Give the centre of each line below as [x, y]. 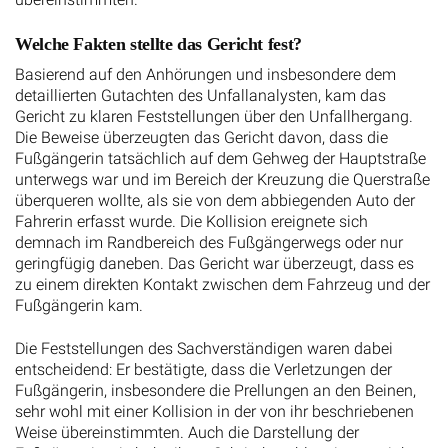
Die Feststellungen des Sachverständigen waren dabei [204, 348]
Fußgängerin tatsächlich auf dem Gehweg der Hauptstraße [220, 158]
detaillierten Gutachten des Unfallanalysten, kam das [200, 95]
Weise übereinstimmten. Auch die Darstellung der [187, 432]
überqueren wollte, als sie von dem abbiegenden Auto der [215, 200]
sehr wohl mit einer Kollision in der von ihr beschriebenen [214, 411]
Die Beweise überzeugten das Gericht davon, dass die [201, 137]
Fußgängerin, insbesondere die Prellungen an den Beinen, [215, 390]
